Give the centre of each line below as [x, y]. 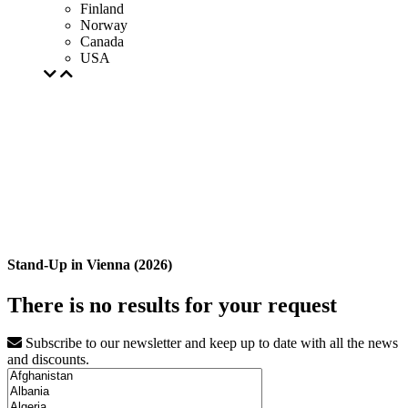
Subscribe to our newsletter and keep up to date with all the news [210, 343]
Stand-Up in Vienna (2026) [90, 265]
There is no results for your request [172, 305]
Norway [104, 25]
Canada [102, 41]
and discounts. [48, 360]
